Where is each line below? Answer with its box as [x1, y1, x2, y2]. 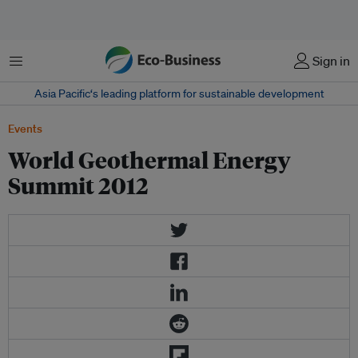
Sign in [312, 53, 350, 69]
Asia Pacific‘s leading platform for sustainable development [34, 86, 324, 101]
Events [8, 121, 42, 136]
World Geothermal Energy [8, 145, 291, 174]
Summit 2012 [8, 170, 149, 200]
